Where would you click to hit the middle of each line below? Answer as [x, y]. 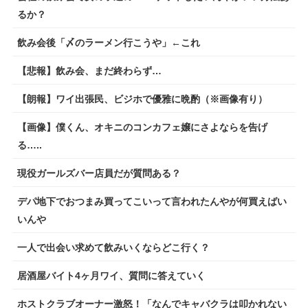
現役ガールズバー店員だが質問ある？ [99, 173]
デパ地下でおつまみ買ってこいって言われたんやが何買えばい [152, 201]
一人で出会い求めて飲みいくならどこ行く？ [113, 247]
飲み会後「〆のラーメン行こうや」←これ [108, 42]
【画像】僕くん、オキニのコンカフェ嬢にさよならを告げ [142, 127]
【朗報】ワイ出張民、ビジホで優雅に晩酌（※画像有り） [142, 99]
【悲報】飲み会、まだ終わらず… [89, 70]
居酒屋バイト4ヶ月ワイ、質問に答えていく [111, 275]
